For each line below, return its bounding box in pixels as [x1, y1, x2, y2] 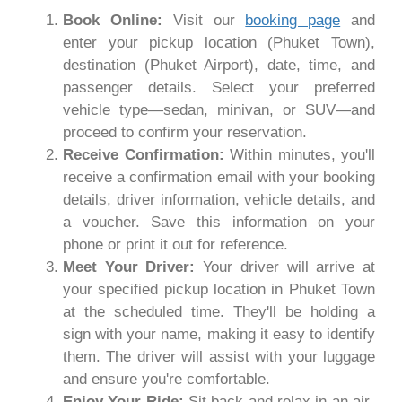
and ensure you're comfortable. [63, 371, 270, 389]
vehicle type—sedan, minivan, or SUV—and [63, 101, 375, 119]
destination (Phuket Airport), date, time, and [63, 57, 375, 74]
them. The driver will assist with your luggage [63, 348, 375, 366]
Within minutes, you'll [223, 146, 375, 164]
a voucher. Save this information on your [63, 214, 375, 232]
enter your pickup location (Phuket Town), [63, 34, 375, 52]
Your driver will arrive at [195, 258, 376, 276]
